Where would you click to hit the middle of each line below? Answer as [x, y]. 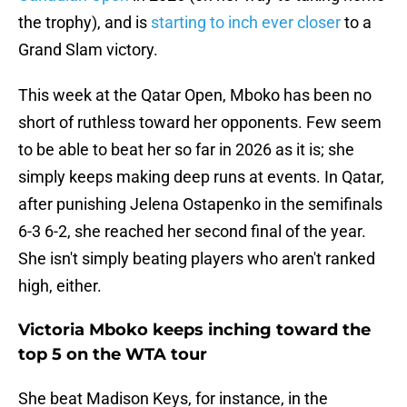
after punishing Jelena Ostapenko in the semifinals [200, 204]
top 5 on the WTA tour [113, 355]
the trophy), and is [84, 23]
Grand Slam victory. [88, 50]
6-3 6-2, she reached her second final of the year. [192, 232]
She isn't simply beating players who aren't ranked [197, 259]
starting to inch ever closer [248, 23]
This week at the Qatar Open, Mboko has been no [195, 95]
